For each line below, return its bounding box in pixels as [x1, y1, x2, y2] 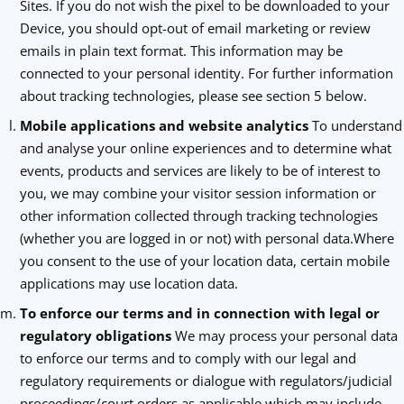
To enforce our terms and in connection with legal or [19, 304, 380, 322]
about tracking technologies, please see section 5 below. [19, 87, 367, 105]
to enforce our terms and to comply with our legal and [19, 349, 356, 367]
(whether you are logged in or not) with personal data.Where [19, 229, 394, 247]
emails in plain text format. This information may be [19, 41, 343, 60]
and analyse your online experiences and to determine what [19, 139, 391, 157]
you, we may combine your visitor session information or [19, 184, 376, 202]
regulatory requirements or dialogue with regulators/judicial [19, 372, 392, 390]
